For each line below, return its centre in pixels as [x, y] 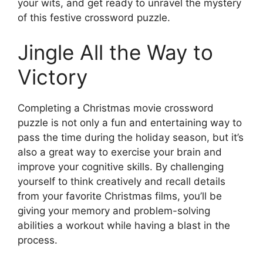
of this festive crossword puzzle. [94, 17]
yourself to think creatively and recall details [122, 182]
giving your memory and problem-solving [114, 211]
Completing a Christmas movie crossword [116, 108]
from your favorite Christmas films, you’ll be [120, 196]
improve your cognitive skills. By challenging [121, 167]
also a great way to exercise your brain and [120, 152]
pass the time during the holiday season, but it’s [131, 138]
